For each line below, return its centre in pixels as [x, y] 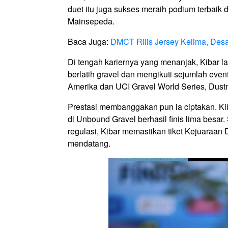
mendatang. [89, 144]
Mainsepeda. [92, 21]
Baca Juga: [89, 42]
